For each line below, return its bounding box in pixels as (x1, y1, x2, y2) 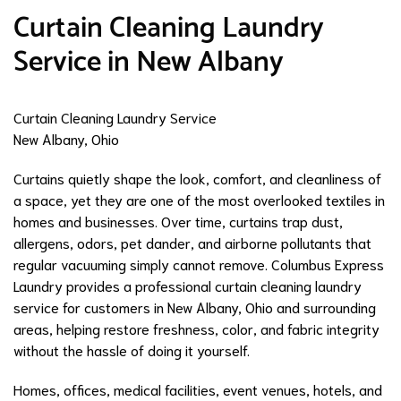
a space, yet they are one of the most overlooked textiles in (13, 190, 385, 209)
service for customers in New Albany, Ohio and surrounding (13, 297, 376, 317)
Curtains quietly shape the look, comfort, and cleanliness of (13, 168, 381, 188)
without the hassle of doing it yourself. (13, 340, 250, 360)
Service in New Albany (13, 39, 284, 87)
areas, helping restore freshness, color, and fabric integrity (13, 319, 380, 338)
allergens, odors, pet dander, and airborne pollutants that (13, 233, 371, 252)
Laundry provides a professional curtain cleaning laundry (13, 276, 362, 295)
